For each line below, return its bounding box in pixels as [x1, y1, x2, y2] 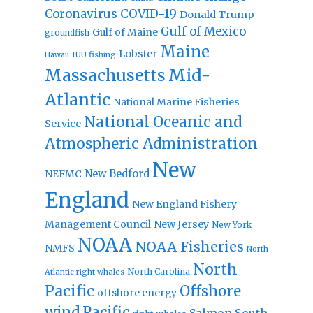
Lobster [118, 47, 157, 60]
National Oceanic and [83, 112, 242, 131]
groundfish [44, 27, 89, 38]
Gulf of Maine [92, 25, 158, 38]
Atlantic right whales [44, 266, 124, 277]
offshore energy [96, 286, 177, 299]
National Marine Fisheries [112, 95, 240, 108]
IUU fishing [71, 49, 116, 59]
